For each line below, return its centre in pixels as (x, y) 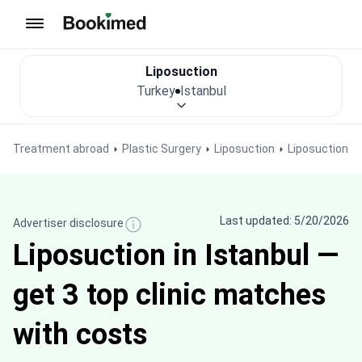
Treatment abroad (61, 149)
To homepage (101, 38)
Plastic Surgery (162, 149)
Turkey (156, 91)
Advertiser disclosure (68, 223)
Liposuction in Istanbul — (176, 255)
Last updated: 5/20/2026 (284, 221)
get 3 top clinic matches (169, 295)
